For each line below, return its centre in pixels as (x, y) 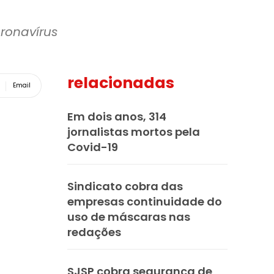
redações (94, 232)
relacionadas (121, 83)
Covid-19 (93, 147)
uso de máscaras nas (129, 217)
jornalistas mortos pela (134, 131)
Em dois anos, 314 (117, 116)
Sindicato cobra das (125, 186)
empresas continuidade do (145, 201)
